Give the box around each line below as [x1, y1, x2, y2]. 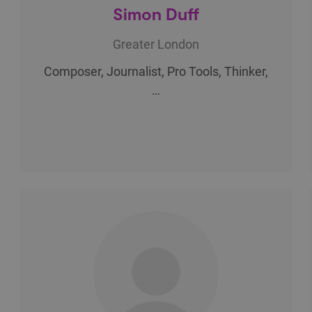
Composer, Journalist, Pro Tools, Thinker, [43, 63, 268, 79]
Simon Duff [112, 3, 199, 24]
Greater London [112, 36, 199, 52]
